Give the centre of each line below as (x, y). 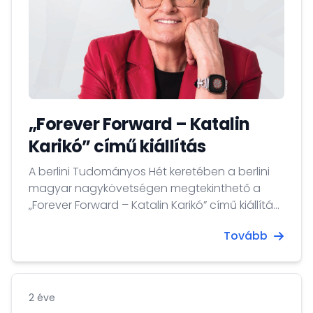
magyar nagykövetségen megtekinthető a (145, 188)
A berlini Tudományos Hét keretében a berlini (149, 172)
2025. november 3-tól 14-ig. (102, 222)
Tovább (246, 236)
